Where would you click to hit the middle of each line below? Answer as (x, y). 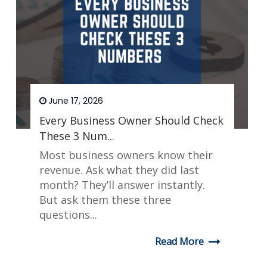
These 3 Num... (77, 136)
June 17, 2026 (75, 101)
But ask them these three (105, 200)
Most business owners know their (126, 155)
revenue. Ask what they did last (119, 170)
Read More (179, 242)
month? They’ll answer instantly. (122, 185)
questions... (68, 215)
